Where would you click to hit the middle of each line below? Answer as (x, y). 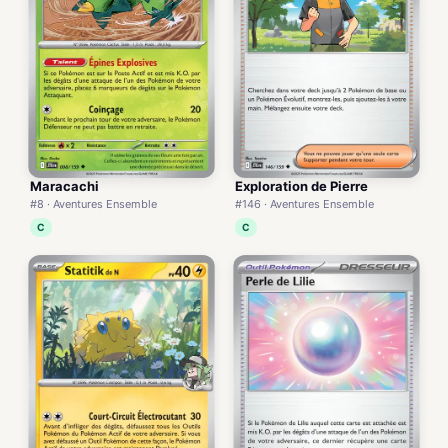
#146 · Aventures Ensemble (304, 203)
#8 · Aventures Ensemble (93, 203)
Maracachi (64, 185)
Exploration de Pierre (301, 185)
